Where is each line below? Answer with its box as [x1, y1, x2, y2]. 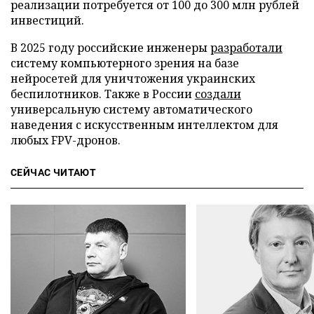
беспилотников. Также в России [11, 86, 195, 102]
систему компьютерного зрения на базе [11, 55, 239, 71]
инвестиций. [11, 13, 84, 28]
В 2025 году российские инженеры [11, 40, 210, 55]
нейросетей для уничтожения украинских [11, 71, 255, 86]
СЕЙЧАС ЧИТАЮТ [11, 167, 97, 178]
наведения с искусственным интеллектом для [11, 117, 278, 132]
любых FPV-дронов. [11, 132, 121, 148]
